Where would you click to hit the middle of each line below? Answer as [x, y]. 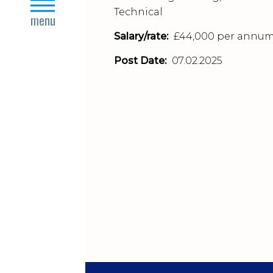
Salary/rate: [141, 36]
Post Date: [140, 61]
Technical [138, 12]
